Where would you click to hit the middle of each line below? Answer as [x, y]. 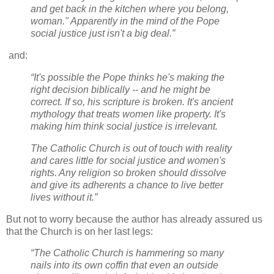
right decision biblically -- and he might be [120, 89]
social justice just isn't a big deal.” [103, 34]
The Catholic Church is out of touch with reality [131, 148]
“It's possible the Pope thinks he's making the [128, 77]
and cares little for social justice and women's [128, 160]
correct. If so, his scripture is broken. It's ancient [132, 102]
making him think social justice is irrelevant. [124, 126]
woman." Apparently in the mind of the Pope [125, 21]
